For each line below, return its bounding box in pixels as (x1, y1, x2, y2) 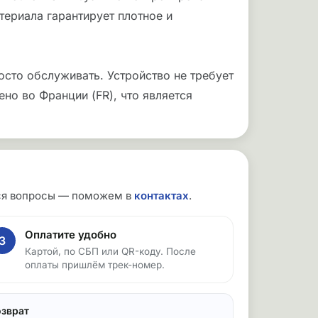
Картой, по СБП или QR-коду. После (25, 246, 197, 257)
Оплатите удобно (25, 228, 117, 241)
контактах (134, 189, 189, 202)
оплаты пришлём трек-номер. (25, 259, 165, 270)
